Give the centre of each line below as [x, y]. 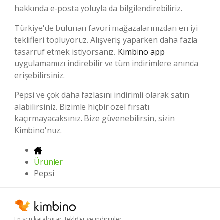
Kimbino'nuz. [38, 130]
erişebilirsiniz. [40, 75]
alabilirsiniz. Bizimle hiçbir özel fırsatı [82, 106]
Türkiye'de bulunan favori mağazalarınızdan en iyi [106, 28]
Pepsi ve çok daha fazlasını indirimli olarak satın [102, 95]
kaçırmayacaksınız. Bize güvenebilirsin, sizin [95, 118]
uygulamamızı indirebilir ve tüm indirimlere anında [106, 63]
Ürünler [48, 161]
